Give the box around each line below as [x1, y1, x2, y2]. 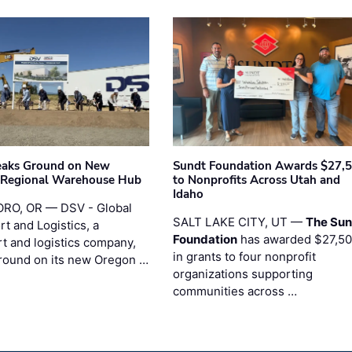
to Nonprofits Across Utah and [172, 172, 340, 189]
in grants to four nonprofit [172, 249, 316, 265]
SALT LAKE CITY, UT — [172, 214, 306, 230]
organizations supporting [172, 266, 313, 282]
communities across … [172, 284, 297, 299]
